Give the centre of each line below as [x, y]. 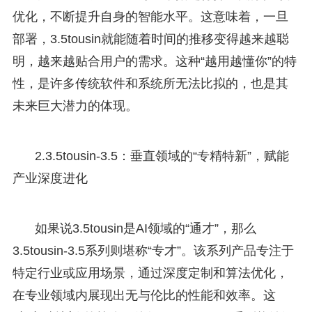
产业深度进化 [50, 178]
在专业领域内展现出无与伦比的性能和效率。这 [144, 295]
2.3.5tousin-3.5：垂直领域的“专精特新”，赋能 [162, 156]
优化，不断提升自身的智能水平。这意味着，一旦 [150, 16]
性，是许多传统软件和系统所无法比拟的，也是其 [150, 83]
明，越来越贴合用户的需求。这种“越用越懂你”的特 [154, 61]
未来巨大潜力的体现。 [75, 106]
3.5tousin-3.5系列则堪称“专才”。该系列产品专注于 [153, 250]
